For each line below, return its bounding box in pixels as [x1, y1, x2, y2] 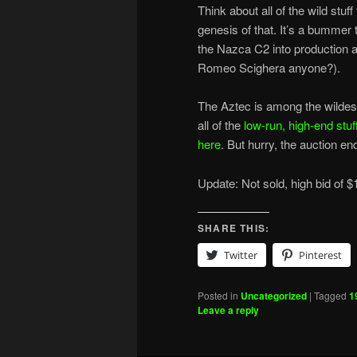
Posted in [198, 288, 238, 303]
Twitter [224, 248, 257, 263]
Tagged [314, 288, 347, 303]
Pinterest [299, 248, 342, 263]
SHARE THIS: [198, 221, 270, 236]
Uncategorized [241, 288, 307, 304]
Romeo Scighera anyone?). [198, 59, 340, 76]
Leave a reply [198, 303, 259, 318]
